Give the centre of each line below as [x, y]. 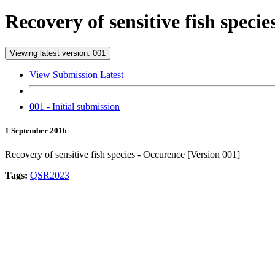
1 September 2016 [36, 131]
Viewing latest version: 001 [58, 53]
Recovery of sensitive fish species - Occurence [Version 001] [122, 155]
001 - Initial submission [75, 106]
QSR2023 [50, 176]
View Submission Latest [76, 74]
